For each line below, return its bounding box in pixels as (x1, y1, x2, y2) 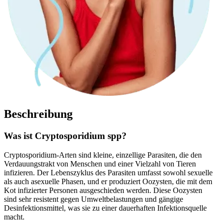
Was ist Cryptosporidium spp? (4, 130, 127, 141)
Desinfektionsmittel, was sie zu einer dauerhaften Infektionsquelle (4, 203, 207, 212)
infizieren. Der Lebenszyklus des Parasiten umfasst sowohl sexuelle (4, 168, 213, 177)
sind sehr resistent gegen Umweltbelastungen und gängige (4, 194, 183, 203)
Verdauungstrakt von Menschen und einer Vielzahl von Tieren (4, 159, 196, 168)
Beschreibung (4, 108, 73, 121)
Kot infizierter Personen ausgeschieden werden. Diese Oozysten (4, 186, 202, 194)
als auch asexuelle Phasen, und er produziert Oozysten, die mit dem (4, 177, 212, 186)
